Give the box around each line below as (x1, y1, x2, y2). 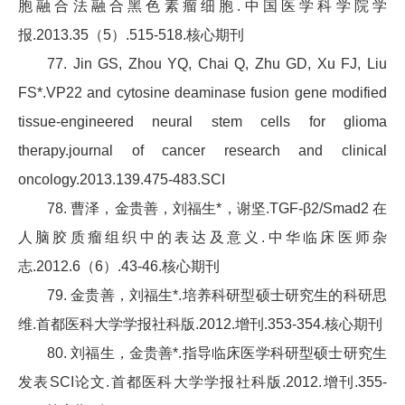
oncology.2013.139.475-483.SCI (18, 172, 225, 188)
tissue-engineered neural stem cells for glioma (18, 114, 387, 130)
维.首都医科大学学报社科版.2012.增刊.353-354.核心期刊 (18, 316, 382, 333)
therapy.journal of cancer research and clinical (18, 143, 387, 159)
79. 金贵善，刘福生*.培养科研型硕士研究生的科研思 (47, 287, 387, 304)
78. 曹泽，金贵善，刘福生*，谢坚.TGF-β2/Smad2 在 (47, 201, 387, 217)
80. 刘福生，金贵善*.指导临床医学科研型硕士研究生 (47, 345, 387, 362)
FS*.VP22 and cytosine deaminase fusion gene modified (18, 85, 387, 101)
